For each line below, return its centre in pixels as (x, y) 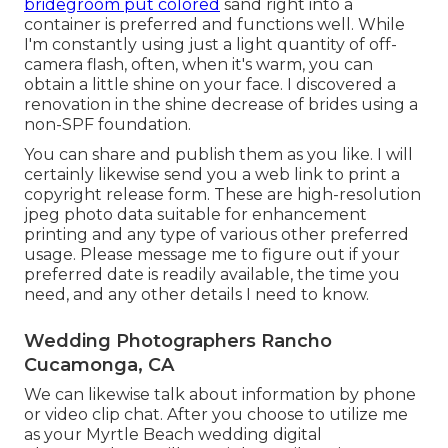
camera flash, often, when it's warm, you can (198, 65)
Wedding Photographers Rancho (178, 341)
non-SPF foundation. (107, 125)
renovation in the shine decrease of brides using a (221, 105)
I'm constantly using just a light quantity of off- (210, 45)
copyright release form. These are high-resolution (222, 195)
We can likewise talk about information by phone (220, 395)
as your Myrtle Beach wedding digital (173, 435)
